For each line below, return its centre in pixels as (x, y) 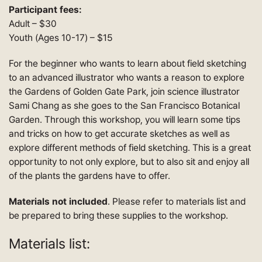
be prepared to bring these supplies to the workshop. (118, 215)
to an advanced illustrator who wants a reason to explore (127, 77)
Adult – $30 (33, 23)
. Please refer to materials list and (177, 201)
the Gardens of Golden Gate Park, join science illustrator (124, 91)
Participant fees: (45, 9)
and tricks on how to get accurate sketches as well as (119, 133)
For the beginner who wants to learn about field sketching (127, 63)
